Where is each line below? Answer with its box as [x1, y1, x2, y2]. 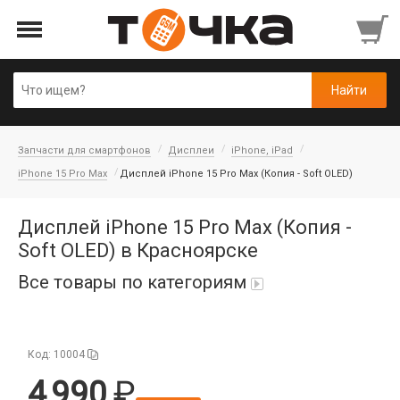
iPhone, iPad [231, 145, 293, 156]
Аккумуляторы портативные [18, 365, 185, 379]
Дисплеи [168, 145, 214, 156]
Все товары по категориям [18, 271, 246, 293]
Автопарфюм [18, 324, 97, 338]
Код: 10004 [28, 348, 85, 361]
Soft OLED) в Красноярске [18, 239, 258, 262]
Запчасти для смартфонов [18, 145, 151, 156]
